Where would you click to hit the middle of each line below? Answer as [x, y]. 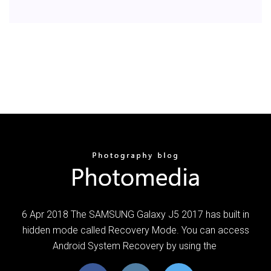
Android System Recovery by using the [135, 246]
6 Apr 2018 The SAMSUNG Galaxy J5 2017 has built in [135, 214]
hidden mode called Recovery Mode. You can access [135, 230]
